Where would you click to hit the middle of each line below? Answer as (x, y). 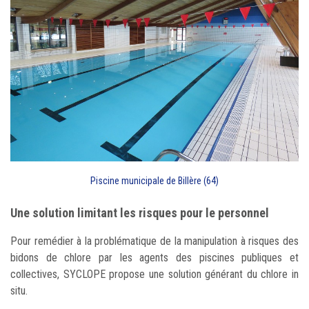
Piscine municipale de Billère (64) (154, 180)
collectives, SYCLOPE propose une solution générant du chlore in (154, 274)
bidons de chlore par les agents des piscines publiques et (154, 257)
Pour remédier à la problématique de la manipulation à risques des (154, 241)
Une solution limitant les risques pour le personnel (140, 212)
